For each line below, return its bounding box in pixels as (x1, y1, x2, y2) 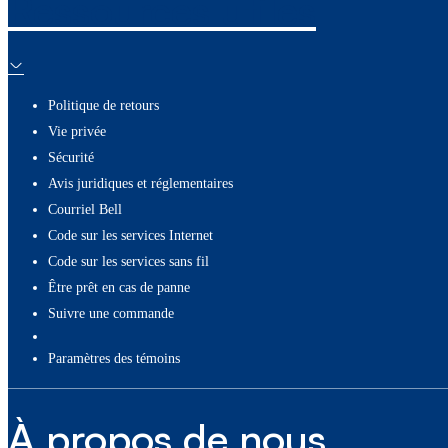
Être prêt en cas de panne (48, 280, 190, 296)
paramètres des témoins (56, 351, 180, 367)
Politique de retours (48, 98, 159, 114)
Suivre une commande (48, 306, 174, 322)
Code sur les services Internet (48, 228, 213, 244)
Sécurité (48, 150, 94, 166)
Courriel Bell (48, 202, 122, 218)
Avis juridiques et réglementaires (48, 176, 233, 192)
